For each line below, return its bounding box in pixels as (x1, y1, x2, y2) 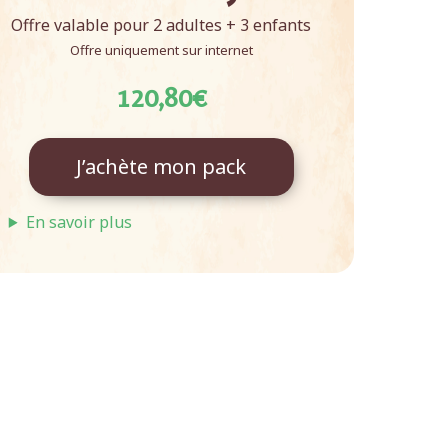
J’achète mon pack (76, 153, 247, 180)
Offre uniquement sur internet (69, 41, 253, 59)
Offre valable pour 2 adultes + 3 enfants (11, 14, 312, 36)
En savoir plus (25, 211, 132, 233)
